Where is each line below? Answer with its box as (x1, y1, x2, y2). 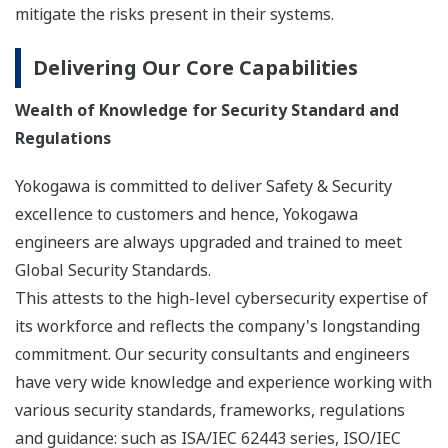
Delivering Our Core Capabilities (33, 54, 358, 82)
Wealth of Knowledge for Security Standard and (15, 99, 399, 122)
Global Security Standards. (15, 259, 219, 282)
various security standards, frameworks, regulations (15, 399, 405, 422)
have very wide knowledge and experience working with (15, 371, 432, 394)
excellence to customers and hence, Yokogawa (15, 203, 358, 226)
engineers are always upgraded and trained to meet (15, 231, 402, 254)
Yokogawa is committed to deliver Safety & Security (15, 175, 392, 198)
